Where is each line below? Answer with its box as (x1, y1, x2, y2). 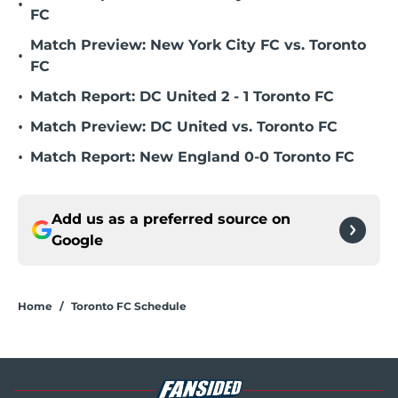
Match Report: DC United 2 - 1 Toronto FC (30, 88, 334, 106)
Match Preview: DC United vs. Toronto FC (30, 118, 338, 136)
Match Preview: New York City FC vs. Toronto (30, 36, 366, 54)
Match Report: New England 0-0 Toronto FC (30, 148, 354, 166)
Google (52, 232, 103, 250)
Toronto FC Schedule (71, 299, 187, 314)
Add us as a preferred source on (52, 211, 291, 228)
